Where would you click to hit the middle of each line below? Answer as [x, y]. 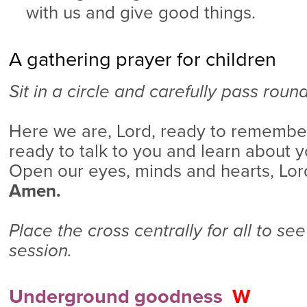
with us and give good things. [140, 13]
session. [40, 250]
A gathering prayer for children [142, 59]
